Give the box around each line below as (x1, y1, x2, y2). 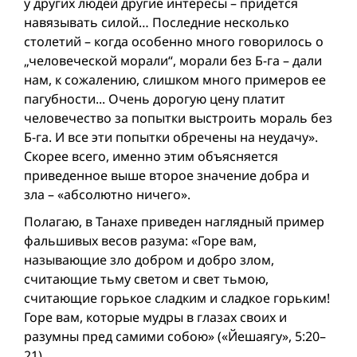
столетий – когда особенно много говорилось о (24, 32, 324, 50)
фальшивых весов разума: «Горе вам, (24, 231, 257, 249)
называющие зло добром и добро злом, (24, 250, 274, 269)
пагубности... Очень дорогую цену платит (24, 89, 285, 108)
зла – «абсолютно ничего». (24, 185, 190, 203)
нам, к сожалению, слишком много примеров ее (24, 70, 326, 88)
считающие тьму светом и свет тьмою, (24, 269, 269, 288)
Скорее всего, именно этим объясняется (24, 147, 278, 165)
